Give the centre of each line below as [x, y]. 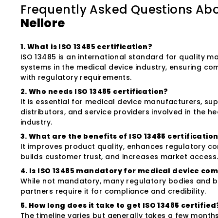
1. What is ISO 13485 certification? [86, 46]
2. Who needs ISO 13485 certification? [94, 91]
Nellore [43, 23]
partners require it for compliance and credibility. [113, 191]
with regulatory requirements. [76, 77]
